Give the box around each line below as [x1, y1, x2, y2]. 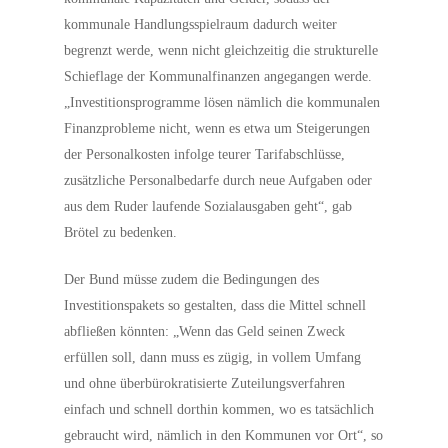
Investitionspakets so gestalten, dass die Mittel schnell [64, 298, 367, 313]
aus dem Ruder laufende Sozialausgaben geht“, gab [64, 199, 353, 214]
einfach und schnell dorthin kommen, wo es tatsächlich [64, 402, 375, 417]
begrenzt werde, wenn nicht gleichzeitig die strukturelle [64, 43, 379, 58]
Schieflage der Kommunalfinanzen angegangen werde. [64, 69, 373, 84]
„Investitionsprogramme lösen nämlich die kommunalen [64, 95, 381, 110]
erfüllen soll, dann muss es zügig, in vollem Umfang [64, 350, 362, 365]
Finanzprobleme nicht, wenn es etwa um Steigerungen [64, 121, 371, 136]
